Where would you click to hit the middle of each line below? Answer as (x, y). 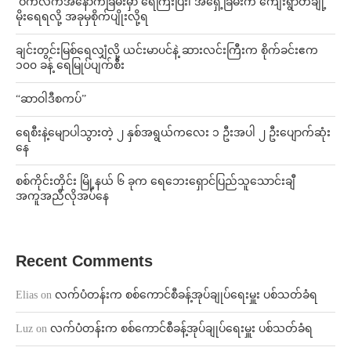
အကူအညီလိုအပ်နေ (62, 196)
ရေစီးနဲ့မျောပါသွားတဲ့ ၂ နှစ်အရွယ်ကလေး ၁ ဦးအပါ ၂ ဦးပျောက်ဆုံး (173, 132)
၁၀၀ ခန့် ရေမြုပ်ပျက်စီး (70, 65)
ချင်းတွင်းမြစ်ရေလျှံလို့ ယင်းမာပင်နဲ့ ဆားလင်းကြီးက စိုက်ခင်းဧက (167, 50)
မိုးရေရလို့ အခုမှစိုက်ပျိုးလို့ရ (82, 16)
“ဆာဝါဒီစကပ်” (51, 99)
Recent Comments (84, 261)
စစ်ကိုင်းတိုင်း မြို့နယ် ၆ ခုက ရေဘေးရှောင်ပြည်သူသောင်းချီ (156, 181)
